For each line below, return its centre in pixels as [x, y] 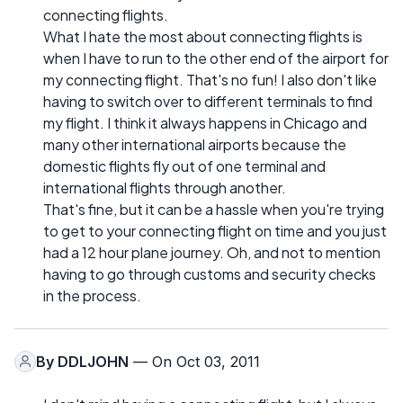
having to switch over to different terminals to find [208, 101]
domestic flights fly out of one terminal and [184, 166]
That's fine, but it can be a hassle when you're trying [214, 209]
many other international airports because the [195, 144]
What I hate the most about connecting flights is [203, 36]
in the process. [92, 295]
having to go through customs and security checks [210, 273]
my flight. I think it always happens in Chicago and [205, 122]
